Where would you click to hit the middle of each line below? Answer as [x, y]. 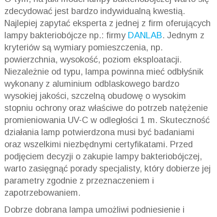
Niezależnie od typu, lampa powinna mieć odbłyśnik [104, 71]
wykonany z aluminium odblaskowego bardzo [92, 84]
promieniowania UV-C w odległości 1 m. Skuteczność [107, 120]
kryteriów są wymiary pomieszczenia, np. [83, 47]
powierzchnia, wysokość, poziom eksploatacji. [93, 59]
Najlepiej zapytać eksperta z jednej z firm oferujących [107, 23]
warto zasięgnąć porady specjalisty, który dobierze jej [107, 168]
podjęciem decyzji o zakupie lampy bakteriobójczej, [103, 156]
